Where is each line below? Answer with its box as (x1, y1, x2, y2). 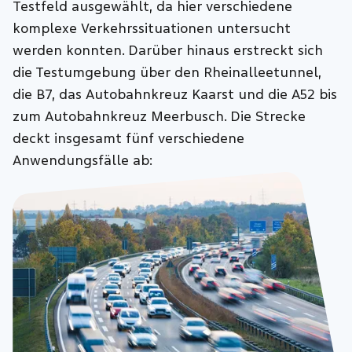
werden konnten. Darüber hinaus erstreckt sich (13, 42, 324, 59)
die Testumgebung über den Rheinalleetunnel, (13, 64, 322, 81)
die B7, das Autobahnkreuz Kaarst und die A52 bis (13, 86, 338, 103)
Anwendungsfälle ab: (13, 152, 153, 169)
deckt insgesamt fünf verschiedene (13, 130, 245, 147)
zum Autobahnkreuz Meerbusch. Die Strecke (13, 108, 306, 125)
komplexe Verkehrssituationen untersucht (13, 20, 291, 37)
